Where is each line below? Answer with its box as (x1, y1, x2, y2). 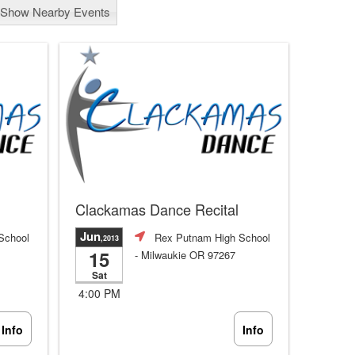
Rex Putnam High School (155, 229, 270, 245)
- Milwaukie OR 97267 (135, 246, 235, 262)
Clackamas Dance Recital (75, 199, 239, 219)
